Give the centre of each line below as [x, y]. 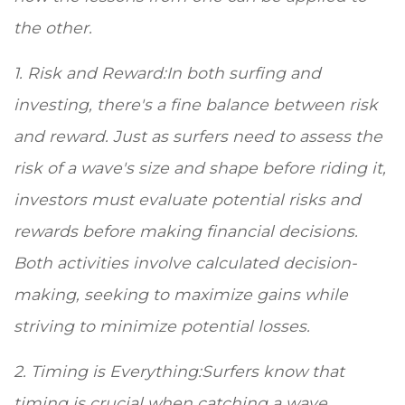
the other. [55, 28]
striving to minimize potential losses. [164, 326]
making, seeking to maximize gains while [181, 295]
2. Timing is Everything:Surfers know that [179, 372]
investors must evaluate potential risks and [187, 200]
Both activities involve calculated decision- [185, 263]
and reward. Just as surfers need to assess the [198, 137]
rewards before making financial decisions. [186, 231]
